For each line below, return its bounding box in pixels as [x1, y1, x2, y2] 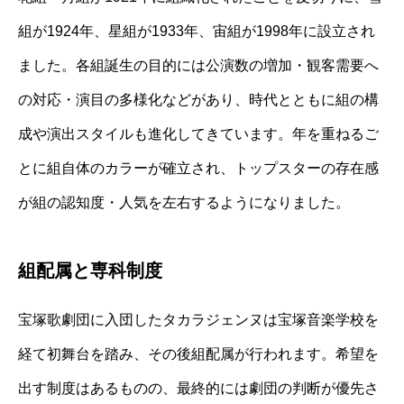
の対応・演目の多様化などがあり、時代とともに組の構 [18, 91, 379, 107]
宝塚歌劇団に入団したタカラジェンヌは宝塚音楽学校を [18, 311, 379, 327]
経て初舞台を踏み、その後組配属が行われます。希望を [18, 345, 379, 362]
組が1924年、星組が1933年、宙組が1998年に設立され [18, 23, 375, 39]
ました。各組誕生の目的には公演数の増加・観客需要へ [18, 57, 379, 73]
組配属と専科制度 [18, 260, 162, 280]
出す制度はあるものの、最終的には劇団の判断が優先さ [18, 380, 379, 396]
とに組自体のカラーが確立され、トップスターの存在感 [18, 160, 379, 176]
